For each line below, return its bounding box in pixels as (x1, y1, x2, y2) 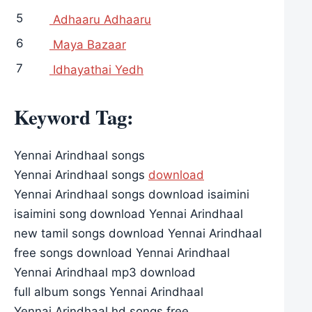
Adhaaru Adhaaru (49, 13, 151, 26)
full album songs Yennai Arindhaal (14, 284, 203, 299)
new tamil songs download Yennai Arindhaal (14, 226, 262, 240)
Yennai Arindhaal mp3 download (14, 265, 196, 279)
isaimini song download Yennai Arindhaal (14, 206, 243, 221)
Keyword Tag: (14, 102, 134, 132)
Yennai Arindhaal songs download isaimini (14, 187, 249, 201)
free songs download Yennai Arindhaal (14, 245, 230, 260)
